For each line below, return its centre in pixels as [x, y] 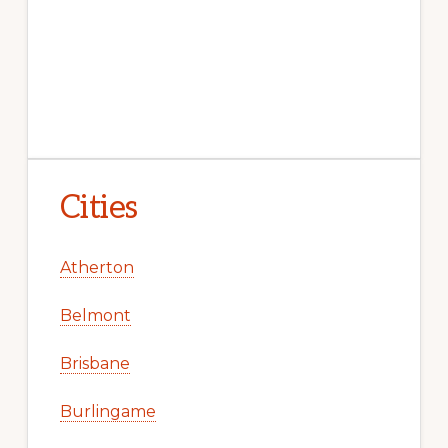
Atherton [96, 268]
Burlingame [107, 412]
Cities [98, 208]
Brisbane [94, 364]
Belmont [95, 316]
